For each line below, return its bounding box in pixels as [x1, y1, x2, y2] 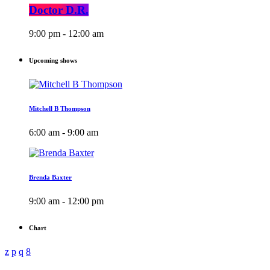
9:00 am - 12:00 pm [29, 195, 104, 206]
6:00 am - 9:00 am [29, 127, 98, 137]
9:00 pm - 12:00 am [29, 28, 104, 39]
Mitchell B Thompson [29, 104, 90, 112]
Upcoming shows [29, 56, 77, 64]
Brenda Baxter [29, 173, 72, 181]
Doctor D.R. [29, 4, 89, 17]
